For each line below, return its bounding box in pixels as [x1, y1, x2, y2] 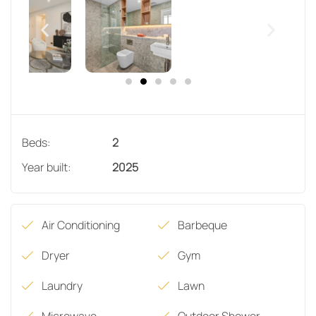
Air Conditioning [42, 217, 120, 233]
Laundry [42, 277, 83, 293]
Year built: [22, 159, 71, 175]
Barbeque [178, 217, 227, 233]
